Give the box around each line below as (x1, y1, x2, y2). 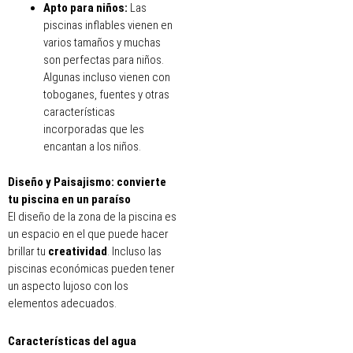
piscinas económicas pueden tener (8, 261, 175, 276)
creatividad (48, 243, 107, 258)
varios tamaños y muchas (43, 35, 161, 50)
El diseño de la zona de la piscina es (8, 209, 176, 224)
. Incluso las (107, 243, 162, 258)
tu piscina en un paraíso (8, 191, 131, 206)
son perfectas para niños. (43, 53, 164, 68)
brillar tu (8, 243, 48, 258)
